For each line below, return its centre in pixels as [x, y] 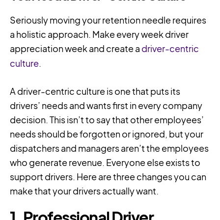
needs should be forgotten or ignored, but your [107, 134]
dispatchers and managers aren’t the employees [109, 148]
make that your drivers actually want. [84, 191]
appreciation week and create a [76, 49]
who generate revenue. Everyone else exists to [105, 163]
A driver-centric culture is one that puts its [95, 91]
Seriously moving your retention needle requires [108, 20]
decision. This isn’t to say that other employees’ [107, 120]
